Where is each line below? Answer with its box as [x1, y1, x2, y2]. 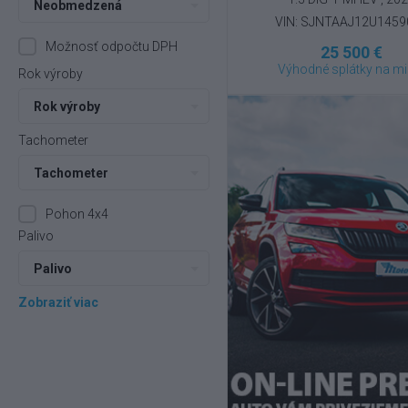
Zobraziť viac [18, 295, 98, 310]
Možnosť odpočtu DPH [46, 39, 178, 54]
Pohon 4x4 [46, 207, 108, 221]
